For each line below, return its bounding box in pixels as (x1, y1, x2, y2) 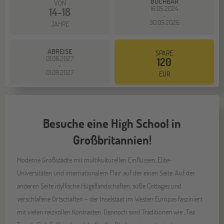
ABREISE (47, 46, 72, 56)
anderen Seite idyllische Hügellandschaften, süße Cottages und (17, 180, 182, 190)
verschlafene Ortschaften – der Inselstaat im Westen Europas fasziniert (17, 193, 203, 203)
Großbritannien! (72, 131, 151, 147)
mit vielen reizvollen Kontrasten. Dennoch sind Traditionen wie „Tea (17, 206, 195, 216)
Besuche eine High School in (43, 115, 181, 131)
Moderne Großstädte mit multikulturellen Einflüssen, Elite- (17, 154, 172, 164)
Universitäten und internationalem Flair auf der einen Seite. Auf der (17, 167, 195, 177)
